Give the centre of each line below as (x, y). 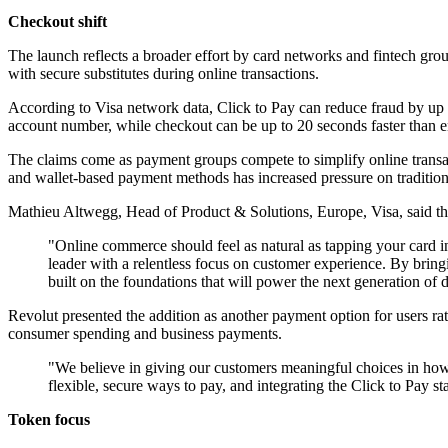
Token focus (49, 420)
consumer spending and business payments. (145, 334)
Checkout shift (57, 22)
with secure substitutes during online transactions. (163, 74)
